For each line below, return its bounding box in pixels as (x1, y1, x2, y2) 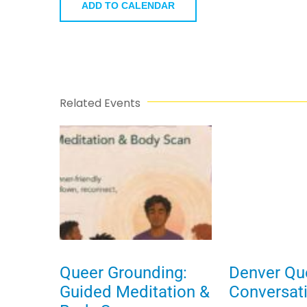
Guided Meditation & (60, 282, 210, 302)
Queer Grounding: (60, 262, 187, 282)
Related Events (60, 95, 140, 112)
